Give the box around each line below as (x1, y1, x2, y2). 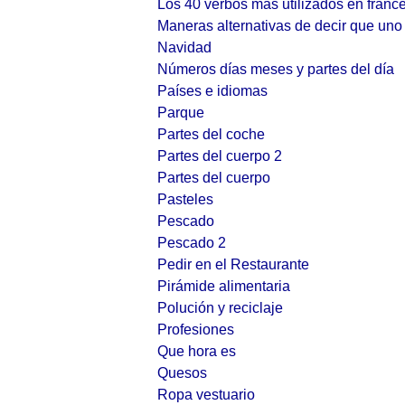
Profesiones (157, 322, 234, 337)
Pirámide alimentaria (157, 278, 290, 294)
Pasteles (157, 192, 213, 207)
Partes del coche (157, 127, 265, 142)
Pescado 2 (157, 235, 226, 250)
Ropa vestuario (157, 387, 255, 402)
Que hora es (157, 344, 236, 359)
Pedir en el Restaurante (157, 257, 309, 272)
